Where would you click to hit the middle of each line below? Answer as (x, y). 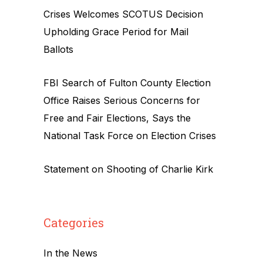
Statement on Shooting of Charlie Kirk (128, 169)
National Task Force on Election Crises (130, 136)
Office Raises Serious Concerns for (122, 100)
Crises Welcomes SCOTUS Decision (123, 14)
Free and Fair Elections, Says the (117, 118)
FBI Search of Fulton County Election (127, 83)
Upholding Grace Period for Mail (116, 32)
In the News (70, 253)
